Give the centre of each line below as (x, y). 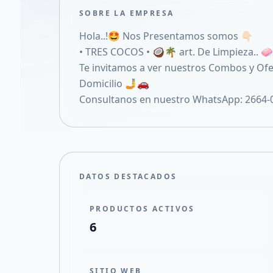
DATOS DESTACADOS (128, 176)
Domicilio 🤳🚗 (114, 83)
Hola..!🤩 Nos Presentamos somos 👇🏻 (166, 36)
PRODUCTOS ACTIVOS (142, 209)
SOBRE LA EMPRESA (127, 13)
